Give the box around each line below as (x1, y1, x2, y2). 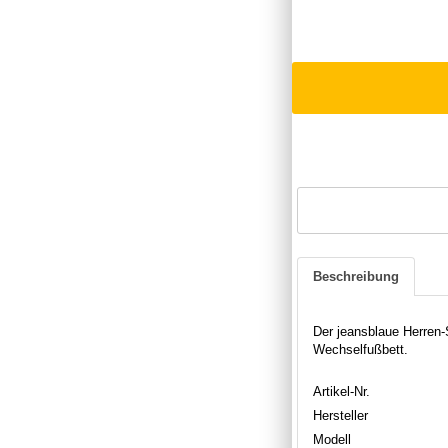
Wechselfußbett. (313, 341, 408, 357)
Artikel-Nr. (313, 383, 370, 399)
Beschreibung (313, 268, 399, 284)
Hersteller (313, 407, 368, 423)
